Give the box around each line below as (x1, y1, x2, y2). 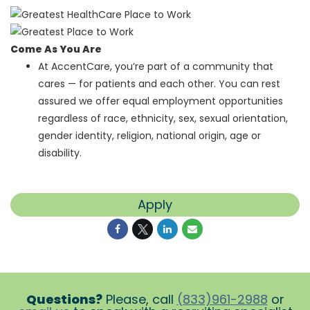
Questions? (26, 291, 102, 309)
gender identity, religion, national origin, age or (38, 129, 261, 143)
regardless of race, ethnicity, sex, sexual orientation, (38, 111, 288, 126)
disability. (38, 146, 82, 161)
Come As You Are (10, 42, 102, 57)
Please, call (102, 291, 177, 309)
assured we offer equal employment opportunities (38, 94, 283, 109)
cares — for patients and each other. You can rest (38, 77, 280, 91)
